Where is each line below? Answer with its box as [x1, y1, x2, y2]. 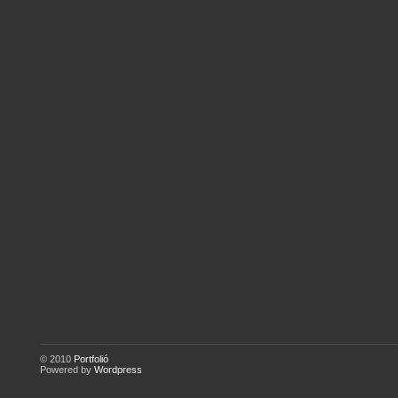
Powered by [40, 364, 94, 375]
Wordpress [94, 364, 142, 375]
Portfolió [74, 354, 108, 364]
